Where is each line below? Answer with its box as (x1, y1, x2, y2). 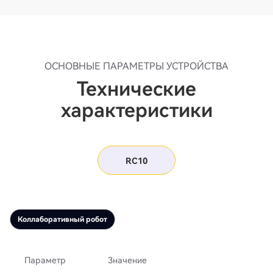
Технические (77, 77, 196, 101)
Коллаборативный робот (18, 215, 107, 224)
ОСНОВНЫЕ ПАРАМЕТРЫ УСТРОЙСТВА (44, 60, 229, 73)
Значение (108, 255, 147, 266)
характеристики (60, 99, 213, 122)
